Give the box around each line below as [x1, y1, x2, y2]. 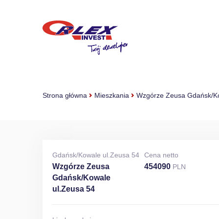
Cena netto [144, 151, 179, 159]
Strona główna [43, 91, 87, 99]
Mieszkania [94, 91, 129, 99]
